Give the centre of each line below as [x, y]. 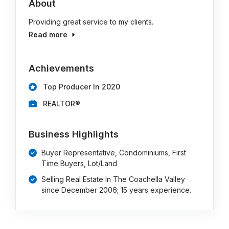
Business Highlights [74, 134]
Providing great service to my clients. [91, 22]
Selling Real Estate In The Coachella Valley [113, 179]
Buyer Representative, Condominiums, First [114, 153]
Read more [48, 35]
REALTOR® [62, 104]
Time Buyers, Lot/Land [79, 163]
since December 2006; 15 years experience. [117, 190]
